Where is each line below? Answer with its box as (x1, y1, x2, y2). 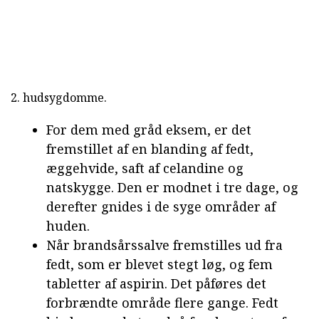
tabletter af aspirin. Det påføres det (46, 275, 266, 293)
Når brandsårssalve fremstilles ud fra (46, 236, 283, 254)
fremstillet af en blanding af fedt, (46, 140, 253, 158)
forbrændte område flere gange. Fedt (46, 294, 278, 312)
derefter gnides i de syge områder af (46, 198, 276, 216)
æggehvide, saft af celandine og (46, 159, 244, 177)
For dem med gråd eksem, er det (46, 121, 251, 139)
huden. (46, 217, 90, 235)
